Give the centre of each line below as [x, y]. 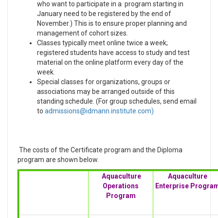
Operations [121, 186]
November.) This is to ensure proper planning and [112, 23]
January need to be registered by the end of [104, 14]
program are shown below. [58, 160]
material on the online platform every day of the [110, 62]
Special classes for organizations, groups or [104, 82]
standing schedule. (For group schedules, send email [117, 101]
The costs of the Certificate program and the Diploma [100, 150]
